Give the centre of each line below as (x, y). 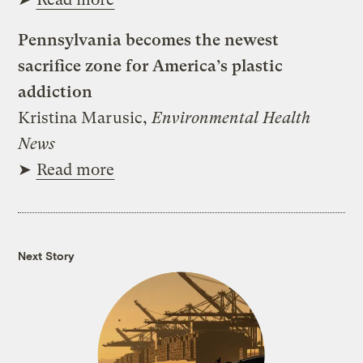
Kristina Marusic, (85, 117)
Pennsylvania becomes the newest (149, 40)
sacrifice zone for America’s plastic (151, 66)
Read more (76, 169)
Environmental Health (231, 117)
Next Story (47, 255)
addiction (56, 92)
